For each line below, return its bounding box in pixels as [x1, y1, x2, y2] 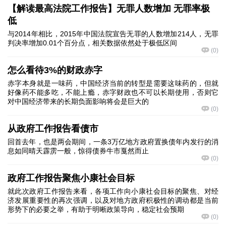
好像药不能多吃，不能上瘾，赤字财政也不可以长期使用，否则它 [8, 88, 218, 96]
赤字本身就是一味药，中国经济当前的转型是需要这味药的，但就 [8, 79, 218, 87]
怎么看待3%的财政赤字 [8, 65, 102, 75]
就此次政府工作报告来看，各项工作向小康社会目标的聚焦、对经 [8, 187, 218, 195]
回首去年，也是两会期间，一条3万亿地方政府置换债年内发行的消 [8, 138, 218, 146]
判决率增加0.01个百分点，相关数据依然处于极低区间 [8, 39, 177, 47]
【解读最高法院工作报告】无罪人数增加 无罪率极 [8, 4, 210, 14]
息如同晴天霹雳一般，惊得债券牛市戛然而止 [8, 147, 149, 155]
